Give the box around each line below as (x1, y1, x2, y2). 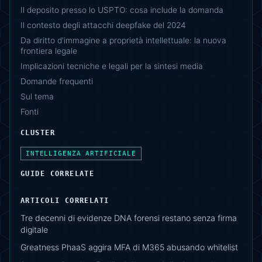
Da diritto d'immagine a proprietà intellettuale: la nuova (20, 35, 226, 45)
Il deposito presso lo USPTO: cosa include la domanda (20, 5, 223, 15)
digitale (20, 224, 48, 235)
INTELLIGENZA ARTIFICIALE (26, 149, 136, 157)
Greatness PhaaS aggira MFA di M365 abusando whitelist (20, 242, 238, 252)
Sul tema (20, 91, 54, 101)
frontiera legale (20, 46, 77, 56)
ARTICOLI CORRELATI (20, 196, 109, 205)
